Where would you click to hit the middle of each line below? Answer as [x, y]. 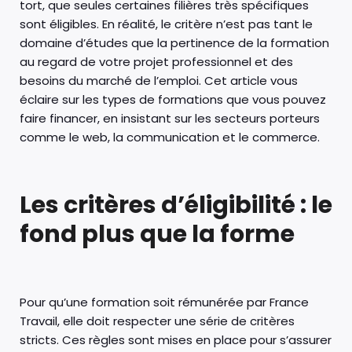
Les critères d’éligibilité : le [176, 205]
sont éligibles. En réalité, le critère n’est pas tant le [166, 24]
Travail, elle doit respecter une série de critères [157, 321]
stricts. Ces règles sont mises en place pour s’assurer [176, 339]
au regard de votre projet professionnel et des [156, 61]
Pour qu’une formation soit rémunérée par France [164, 302]
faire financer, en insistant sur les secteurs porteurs [170, 118]
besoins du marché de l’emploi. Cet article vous [159, 80]
